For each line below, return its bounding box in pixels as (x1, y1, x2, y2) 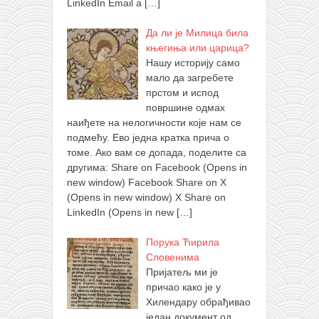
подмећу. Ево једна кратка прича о (67, 132, 229, 144)
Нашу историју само (145, 57, 240, 69)
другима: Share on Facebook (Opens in (67, 162, 247, 174)
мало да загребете (145, 72, 234, 84)
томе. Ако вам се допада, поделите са (67, 147, 246, 159)
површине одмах (145, 102, 225, 114)
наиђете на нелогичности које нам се (67, 117, 241, 129)
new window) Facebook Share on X (67, 177, 226, 189)
